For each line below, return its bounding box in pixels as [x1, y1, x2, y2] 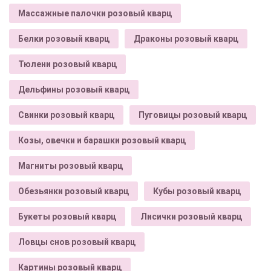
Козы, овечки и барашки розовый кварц [18, 135, 186, 145]
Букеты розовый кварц [18, 211, 116, 221]
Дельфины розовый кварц [18, 84, 129, 94]
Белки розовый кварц [18, 33, 109, 44]
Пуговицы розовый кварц [139, 109, 247, 120]
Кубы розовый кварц [153, 186, 241, 196]
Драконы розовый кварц [134, 33, 238, 44]
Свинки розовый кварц [18, 109, 114, 120]
